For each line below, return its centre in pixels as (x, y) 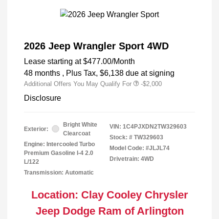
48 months (42, 73)
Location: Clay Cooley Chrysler (109, 195)
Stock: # (121, 137)
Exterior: (36, 129)
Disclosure (43, 98)
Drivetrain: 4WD (132, 159)
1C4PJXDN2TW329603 (155, 126)
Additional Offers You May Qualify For (78, 84)
